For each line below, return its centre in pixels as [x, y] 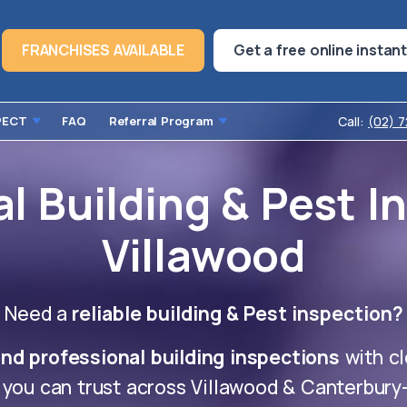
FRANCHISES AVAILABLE [103, 50]
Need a [38, 313]
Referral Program [161, 120]
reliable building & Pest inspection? [237, 313]
